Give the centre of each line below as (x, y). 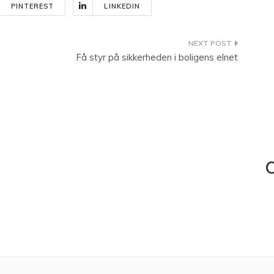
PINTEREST (32, 6)
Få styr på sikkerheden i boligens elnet (157, 57)
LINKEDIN (122, 6)
